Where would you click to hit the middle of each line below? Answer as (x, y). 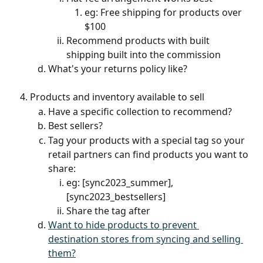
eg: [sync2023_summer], (121, 182)
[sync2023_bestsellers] (116, 196)
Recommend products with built (139, 41)
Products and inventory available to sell (117, 97)
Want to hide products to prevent (124, 225)
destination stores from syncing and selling (146, 239)
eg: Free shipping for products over (164, 13)
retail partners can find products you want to (149, 154)
